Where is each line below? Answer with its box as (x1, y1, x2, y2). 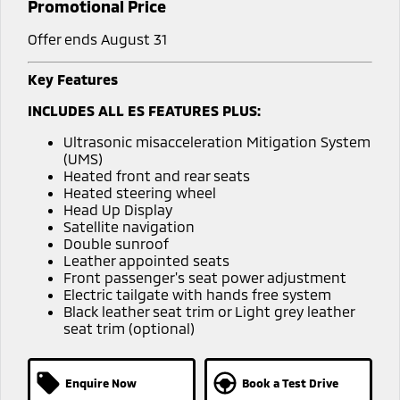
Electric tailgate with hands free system (62, 285, 331, 303)
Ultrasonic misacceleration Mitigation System (62, 132, 371, 150)
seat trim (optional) (62, 319, 195, 337)
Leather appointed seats (62, 251, 229, 269)
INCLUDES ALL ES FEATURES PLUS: (27, 101, 261, 119)
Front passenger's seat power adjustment (62, 268, 346, 286)
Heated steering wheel (62, 183, 216, 201)
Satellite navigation (62, 217, 195, 235)
